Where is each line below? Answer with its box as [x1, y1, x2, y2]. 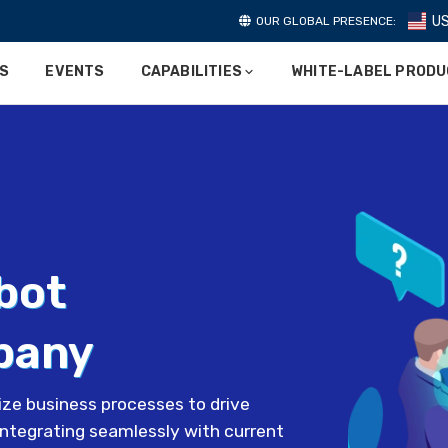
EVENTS [45, 63, 105, 80]
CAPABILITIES [140, 63, 242, 80]
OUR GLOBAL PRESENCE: [256, 14, 396, 28]
